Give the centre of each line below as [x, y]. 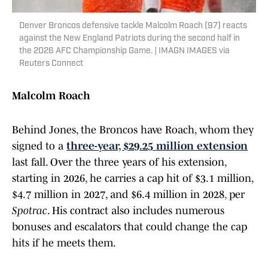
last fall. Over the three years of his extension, [119, 162]
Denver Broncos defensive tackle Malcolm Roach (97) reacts [133, 26]
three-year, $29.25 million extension [157, 146]
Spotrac [30, 211]
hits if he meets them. [65, 243]
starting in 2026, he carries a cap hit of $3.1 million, [133, 179]
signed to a [39, 146]
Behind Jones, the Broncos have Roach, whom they [133, 130]
